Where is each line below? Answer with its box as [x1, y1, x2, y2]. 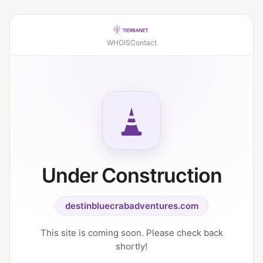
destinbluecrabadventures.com [65, 200, 198, 211]
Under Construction [41, 163, 222, 187]
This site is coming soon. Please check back [40, 227, 223, 238]
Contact [130, 38, 157, 47]
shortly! [116, 241, 147, 252]
